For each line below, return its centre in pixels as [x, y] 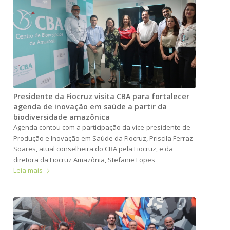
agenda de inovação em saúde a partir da [90, 106]
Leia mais [28, 170]
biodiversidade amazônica [62, 117]
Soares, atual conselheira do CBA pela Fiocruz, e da [93, 149]
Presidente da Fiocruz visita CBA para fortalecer [102, 96]
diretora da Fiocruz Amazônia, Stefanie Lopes [84, 159]
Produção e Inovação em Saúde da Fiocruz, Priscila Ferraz [103, 138]
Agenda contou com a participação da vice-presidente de [102, 127]
